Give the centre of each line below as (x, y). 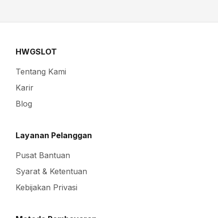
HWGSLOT (36, 52)
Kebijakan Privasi (46, 188)
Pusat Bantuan (43, 155)
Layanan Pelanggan (54, 136)
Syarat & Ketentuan (51, 172)
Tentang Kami (41, 72)
